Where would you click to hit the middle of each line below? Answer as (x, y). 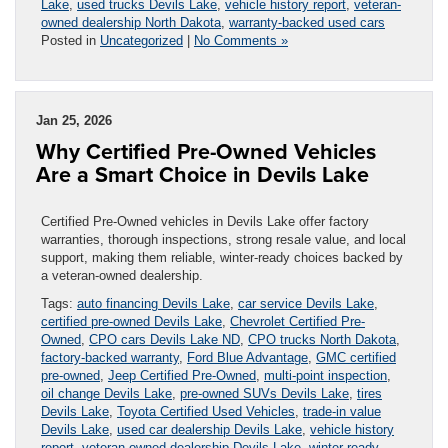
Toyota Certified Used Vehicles (206, 411)
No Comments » (241, 40)
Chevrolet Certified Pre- (297, 321)
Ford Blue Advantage (247, 357)
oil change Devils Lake (106, 393)
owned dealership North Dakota (131, 22)
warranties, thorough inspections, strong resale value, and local (223, 239)
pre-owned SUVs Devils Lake (264, 393)
